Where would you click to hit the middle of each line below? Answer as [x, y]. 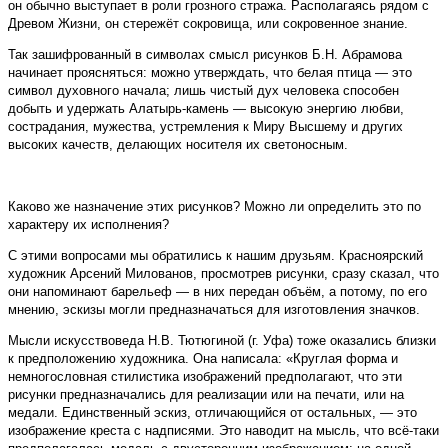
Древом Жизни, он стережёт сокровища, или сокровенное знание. [208, 24]
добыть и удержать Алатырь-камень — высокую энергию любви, [206, 109]
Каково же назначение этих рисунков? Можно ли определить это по [214, 207]
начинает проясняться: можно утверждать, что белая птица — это [210, 73]
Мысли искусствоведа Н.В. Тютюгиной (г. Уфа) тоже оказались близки [222, 341]
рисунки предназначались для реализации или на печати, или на [206, 395]
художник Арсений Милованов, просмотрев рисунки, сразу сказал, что [223, 274]
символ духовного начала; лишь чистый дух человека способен [203, 91]
